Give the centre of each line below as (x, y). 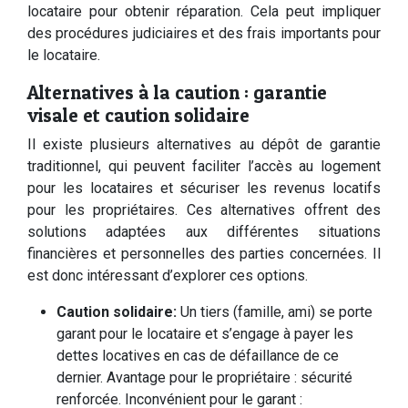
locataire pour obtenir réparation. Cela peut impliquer (204, 11)
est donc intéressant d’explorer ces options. (168, 275)
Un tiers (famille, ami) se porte (276, 312)
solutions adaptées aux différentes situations (204, 232)
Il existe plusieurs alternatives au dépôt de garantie (204, 144)
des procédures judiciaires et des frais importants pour (204, 33)
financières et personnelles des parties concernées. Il (204, 254)
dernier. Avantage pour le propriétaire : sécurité (204, 377)
